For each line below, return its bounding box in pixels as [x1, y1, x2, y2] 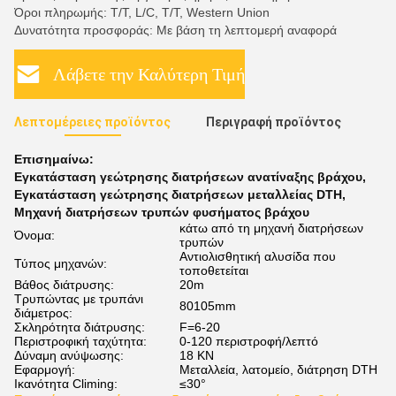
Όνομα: [14, 228, 55, 242]
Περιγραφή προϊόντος [206, 115, 341, 129]
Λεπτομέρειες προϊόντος [14, 115, 171, 129]
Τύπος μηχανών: [14, 256, 107, 270]
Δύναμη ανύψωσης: [14, 348, 124, 362]
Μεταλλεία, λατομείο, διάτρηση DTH [179, 362, 377, 377]
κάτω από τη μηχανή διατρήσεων [179, 221, 363, 235]
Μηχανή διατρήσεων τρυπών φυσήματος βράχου [14, 205, 309, 219]
